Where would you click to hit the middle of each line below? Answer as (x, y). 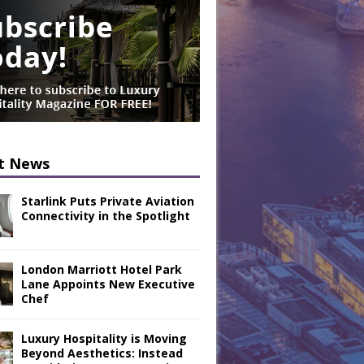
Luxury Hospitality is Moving (104, 338)
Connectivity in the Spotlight (106, 216)
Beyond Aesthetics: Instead (102, 353)
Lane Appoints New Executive (108, 284)
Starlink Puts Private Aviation (108, 201)
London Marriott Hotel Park (102, 269)
